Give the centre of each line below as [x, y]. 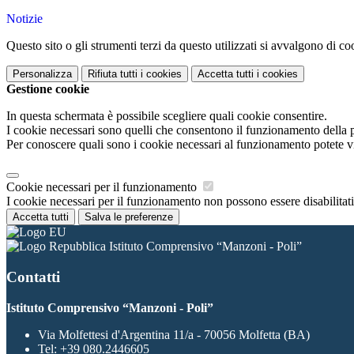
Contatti [33, 277]
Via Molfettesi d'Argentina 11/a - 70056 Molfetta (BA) [174, 334]
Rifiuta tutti [113, 74]
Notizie [24, 19]
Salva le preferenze [129, 217]
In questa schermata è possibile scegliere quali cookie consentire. [167, 116]
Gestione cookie [48, 89]
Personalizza [42, 74]
